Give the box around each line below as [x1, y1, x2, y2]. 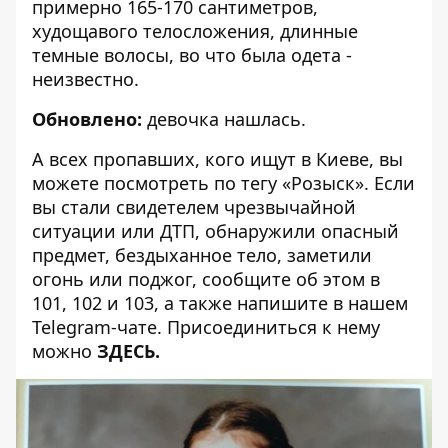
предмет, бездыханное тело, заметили [32, 243, 372, 267]
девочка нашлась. [142, 107, 306, 131]
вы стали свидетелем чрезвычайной [32, 195, 356, 219]
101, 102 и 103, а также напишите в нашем [32, 291, 408, 315]
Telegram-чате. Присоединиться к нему [32, 315, 380, 339]
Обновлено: [32, 107, 142, 131]
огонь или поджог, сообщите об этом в [32, 267, 380, 291]
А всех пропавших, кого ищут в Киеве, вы [32, 147, 403, 171]
